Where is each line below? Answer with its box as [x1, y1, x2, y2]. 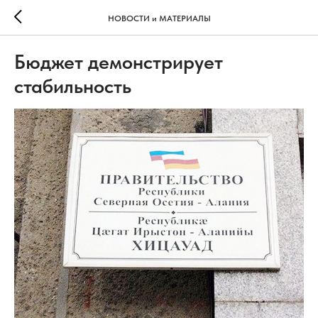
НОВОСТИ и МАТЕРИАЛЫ [107, 13, 211, 23]
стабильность [14, 74, 131, 98]
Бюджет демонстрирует [14, 50, 223, 74]
